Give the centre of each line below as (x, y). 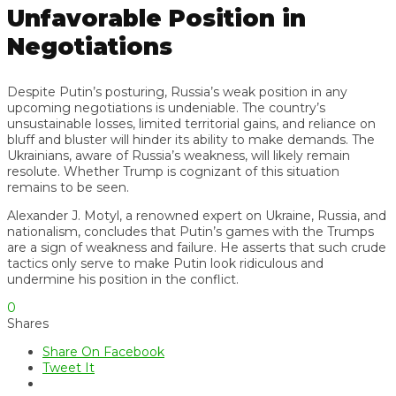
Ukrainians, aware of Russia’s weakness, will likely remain (179, 155)
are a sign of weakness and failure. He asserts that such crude (197, 247)
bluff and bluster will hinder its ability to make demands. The (191, 139)
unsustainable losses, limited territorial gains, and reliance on (191, 123)
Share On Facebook (103, 351)
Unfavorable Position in (156, 18)
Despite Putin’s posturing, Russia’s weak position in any (177, 91)
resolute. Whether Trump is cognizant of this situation (173, 171)
